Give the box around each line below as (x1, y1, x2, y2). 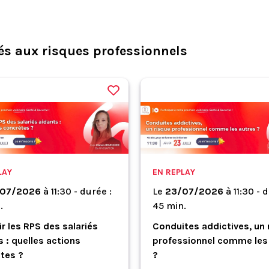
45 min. (153, 199, 186, 211)
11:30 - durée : (51, 185, 112, 197)
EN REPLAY (153, 166, 195, 177)
